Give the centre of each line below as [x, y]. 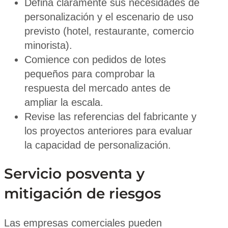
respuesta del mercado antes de [97, 88]
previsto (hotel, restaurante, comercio [109, 31]
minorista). [48, 46]
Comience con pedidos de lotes [95, 60]
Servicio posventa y [74, 174]
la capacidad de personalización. [98, 145]
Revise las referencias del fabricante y [110, 117]
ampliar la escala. [64, 103]
